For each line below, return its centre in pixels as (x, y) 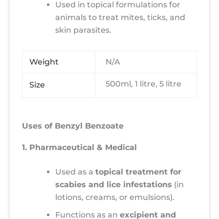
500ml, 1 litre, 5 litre (144, 84)
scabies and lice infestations (114, 185)
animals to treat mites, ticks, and (120, 17)
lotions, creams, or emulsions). (115, 197)
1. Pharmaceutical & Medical (79, 147)
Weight (44, 62)
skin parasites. (83, 30)
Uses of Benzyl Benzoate (73, 126)
